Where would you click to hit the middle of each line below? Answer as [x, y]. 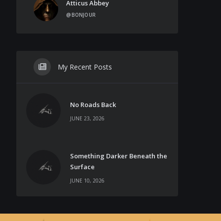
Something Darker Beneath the [119, 156]
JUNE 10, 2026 [88, 180]
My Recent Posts [84, 67]
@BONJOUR [81, 15]
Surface [83, 166]
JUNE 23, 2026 [88, 118]
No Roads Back [93, 104]
